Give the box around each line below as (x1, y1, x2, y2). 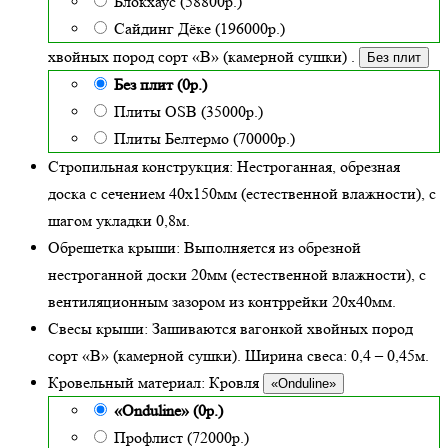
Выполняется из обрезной (180, 238, 361, 258)
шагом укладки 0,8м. (48, 211, 190, 231)
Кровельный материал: (48, 373, 205, 393)
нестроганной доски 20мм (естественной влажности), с (48, 265, 426, 285)
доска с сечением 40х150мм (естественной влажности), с (48, 184, 436, 204)
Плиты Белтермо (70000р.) (114, 129, 295, 149)
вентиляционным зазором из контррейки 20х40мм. (48, 292, 396, 312)
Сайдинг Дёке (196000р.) (114, 19, 285, 39)
